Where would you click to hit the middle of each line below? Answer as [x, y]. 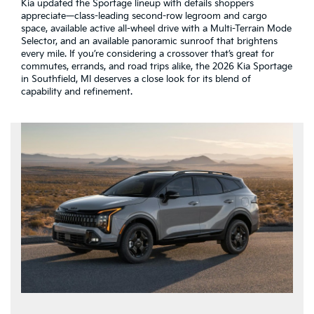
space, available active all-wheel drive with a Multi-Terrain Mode [156, 29]
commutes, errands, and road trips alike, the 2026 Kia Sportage [157, 67]
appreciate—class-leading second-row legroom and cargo [144, 16]
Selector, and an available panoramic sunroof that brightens [149, 42]
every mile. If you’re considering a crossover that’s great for [148, 54]
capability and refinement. [77, 92]
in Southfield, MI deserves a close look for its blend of [136, 80]
